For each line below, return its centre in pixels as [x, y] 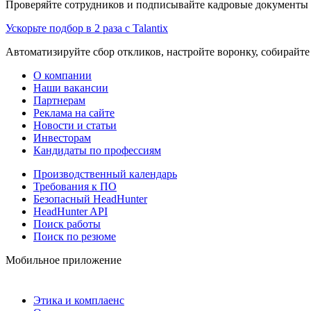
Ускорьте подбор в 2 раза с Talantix [87, 28]
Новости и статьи [75, 125]
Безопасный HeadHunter [90, 199]
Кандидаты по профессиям [97, 150]
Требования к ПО [75, 186]
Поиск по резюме [75, 236]
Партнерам [59, 100]
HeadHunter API [70, 211]
